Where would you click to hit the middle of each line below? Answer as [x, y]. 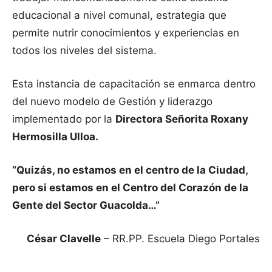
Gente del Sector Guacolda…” [86, 206]
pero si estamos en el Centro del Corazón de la [130, 188]
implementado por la [64, 119]
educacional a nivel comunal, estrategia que [119, 15]
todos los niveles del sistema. [84, 51]
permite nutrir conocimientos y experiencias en [126, 33]
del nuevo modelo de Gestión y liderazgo [112, 102]
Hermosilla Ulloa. [55, 137]
